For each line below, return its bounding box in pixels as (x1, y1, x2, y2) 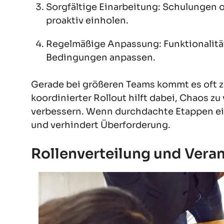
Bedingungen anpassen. (46, 52, 155, 63)
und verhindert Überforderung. (31, 119, 170, 131)
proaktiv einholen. (46, 15, 128, 26)
